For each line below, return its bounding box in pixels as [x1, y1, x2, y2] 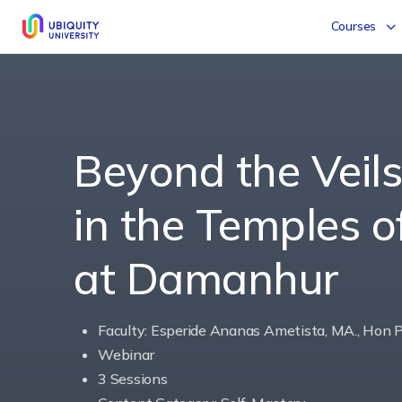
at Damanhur [74, 251, 339, 305]
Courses [330, 18, 377, 34]
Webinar [98, 345, 154, 363]
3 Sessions [98, 370, 168, 388]
